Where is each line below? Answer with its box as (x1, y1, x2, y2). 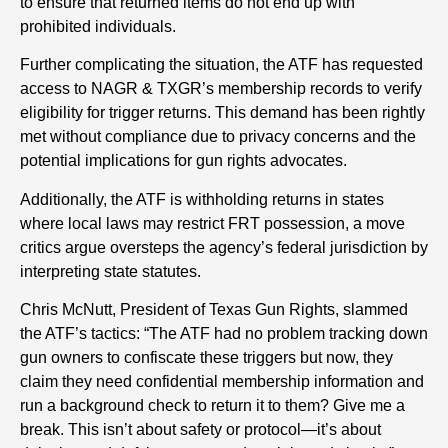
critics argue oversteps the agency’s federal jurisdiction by (20, 238, 428, 256)
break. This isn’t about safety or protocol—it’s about (20, 421, 381, 439)
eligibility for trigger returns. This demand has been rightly (20, 104, 425, 122)
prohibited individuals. (20, 17, 176, 35)
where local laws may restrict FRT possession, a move (20, 214, 405, 232)
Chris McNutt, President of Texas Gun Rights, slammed (20, 301, 408, 319)
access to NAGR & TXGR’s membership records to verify (20, 80, 422, 98)
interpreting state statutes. (20, 262, 201, 280)
